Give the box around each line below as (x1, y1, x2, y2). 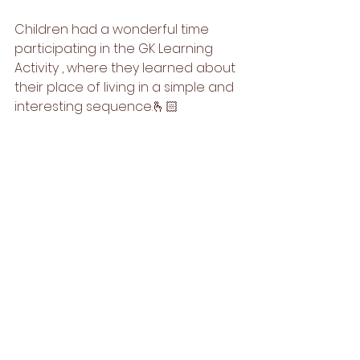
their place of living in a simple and (14, 78, 237, 96)
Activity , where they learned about (14, 59, 239, 77)
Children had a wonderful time (14, 20, 212, 39)
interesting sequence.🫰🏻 (14, 97, 178, 116)
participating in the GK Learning (14, 39, 216, 58)
